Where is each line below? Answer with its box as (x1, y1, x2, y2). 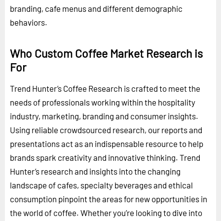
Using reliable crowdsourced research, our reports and (10, 124, 202, 135)
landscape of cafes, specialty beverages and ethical (10, 180, 193, 190)
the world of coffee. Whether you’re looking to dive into (10, 207, 202, 218)
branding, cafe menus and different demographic (10, 3, 183, 13)
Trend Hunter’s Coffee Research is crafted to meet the (10, 83, 200, 93)
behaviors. (10, 17, 47, 27)
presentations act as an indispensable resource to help (10, 138, 203, 148)
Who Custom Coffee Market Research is (10, 46, 203, 60)
